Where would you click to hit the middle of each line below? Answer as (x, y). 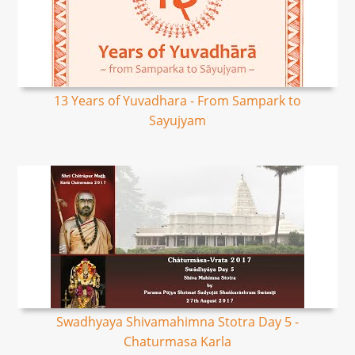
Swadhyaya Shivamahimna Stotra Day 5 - (177, 322)
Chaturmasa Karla (177, 342)
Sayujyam (177, 120)
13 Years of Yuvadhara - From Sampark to (177, 101)
